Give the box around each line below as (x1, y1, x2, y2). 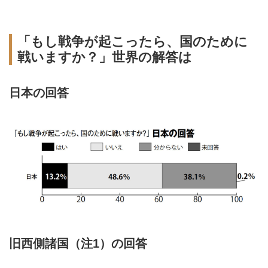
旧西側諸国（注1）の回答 (9, 237, 147, 251)
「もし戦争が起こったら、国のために (17, 33, 248, 49)
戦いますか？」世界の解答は (17, 49, 192, 65)
